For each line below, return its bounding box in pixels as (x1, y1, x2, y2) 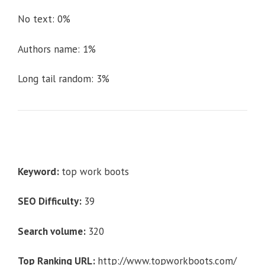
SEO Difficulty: (18, 195, 84, 208)
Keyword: (18, 164, 62, 178)
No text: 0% (18, 12, 70, 26)
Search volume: (18, 224, 88, 238)
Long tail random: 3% (18, 72, 109, 86)
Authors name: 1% (18, 42, 96, 56)
